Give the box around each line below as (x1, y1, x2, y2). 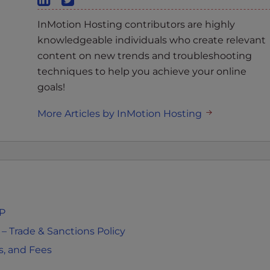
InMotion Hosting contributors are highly (37, 19, 235, 31)
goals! (37, 81, 65, 93)
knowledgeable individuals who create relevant (37, 34, 266, 46)
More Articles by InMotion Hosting (37, 108, 204, 120)
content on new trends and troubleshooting (37, 50, 252, 62)
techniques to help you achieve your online (37, 66, 246, 78)
